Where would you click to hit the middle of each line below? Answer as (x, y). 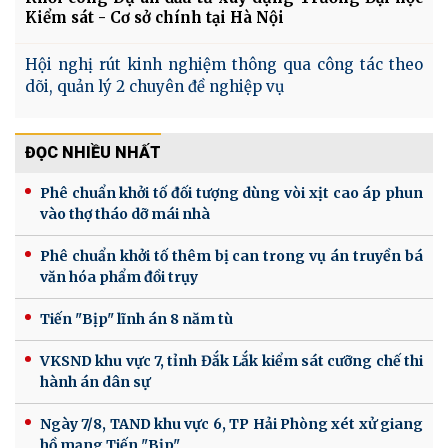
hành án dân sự (95, 381)
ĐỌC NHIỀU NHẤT (93, 152)
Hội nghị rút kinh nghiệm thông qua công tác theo (224, 64)
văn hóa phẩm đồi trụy (119, 276)
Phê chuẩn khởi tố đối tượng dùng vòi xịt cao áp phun (231, 192)
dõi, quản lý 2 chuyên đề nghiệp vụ (154, 86)
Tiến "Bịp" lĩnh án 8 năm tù (136, 318)
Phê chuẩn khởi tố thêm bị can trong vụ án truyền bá (231, 255)
